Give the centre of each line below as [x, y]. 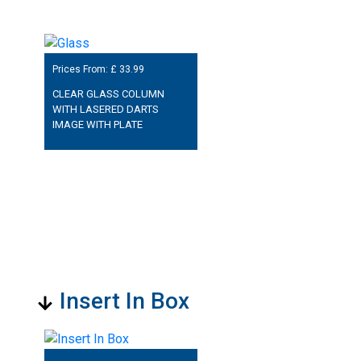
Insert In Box [124, 301]
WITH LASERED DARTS [105, 110]
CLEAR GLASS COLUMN [108, 94]
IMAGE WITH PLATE [97, 125]
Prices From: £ [85, 70]
